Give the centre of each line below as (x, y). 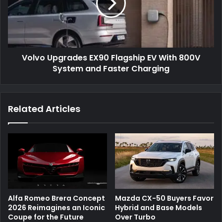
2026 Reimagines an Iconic (56, 208)
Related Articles (44, 109)
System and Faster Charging (111, 68)
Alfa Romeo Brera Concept (56, 198)
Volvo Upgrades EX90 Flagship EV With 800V (111, 57)
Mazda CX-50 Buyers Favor (164, 198)
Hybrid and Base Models (159, 208)
